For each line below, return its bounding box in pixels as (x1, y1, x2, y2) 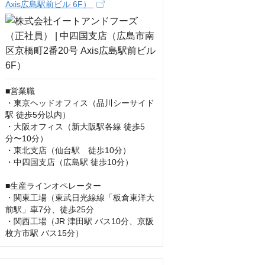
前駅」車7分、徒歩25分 (5, 205, 94, 214)
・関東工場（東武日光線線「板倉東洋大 (5, 193, 154, 202)
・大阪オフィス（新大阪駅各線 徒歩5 (5, 122, 145, 131)
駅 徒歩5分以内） (5, 110, 70, 119)
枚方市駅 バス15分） (5, 228, 83, 238)
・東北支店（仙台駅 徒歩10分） (5, 146, 131, 155)
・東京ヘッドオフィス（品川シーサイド (5, 98, 154, 108)
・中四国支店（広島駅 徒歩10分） (5, 157, 133, 167)
